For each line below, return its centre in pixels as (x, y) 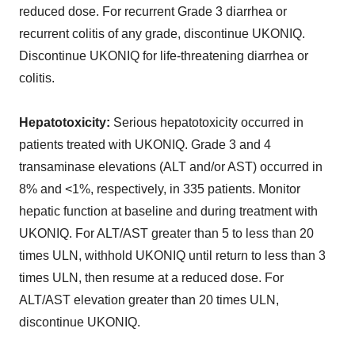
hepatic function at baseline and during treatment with (168, 211)
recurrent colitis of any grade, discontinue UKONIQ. (162, 33)
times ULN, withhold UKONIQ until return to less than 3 (172, 255)
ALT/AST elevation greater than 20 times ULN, (149, 300)
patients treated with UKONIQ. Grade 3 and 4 (145, 144)
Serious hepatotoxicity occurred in (207, 122)
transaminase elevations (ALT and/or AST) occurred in (171, 166)
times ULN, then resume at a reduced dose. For (151, 277)
